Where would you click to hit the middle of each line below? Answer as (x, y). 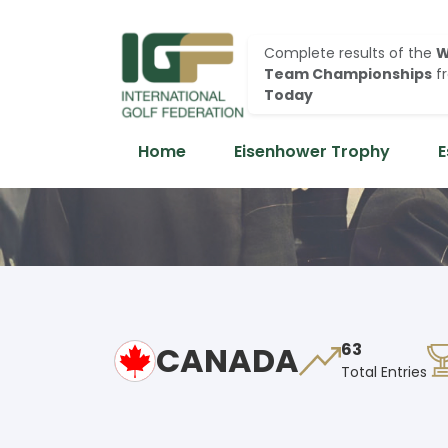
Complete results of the (350, 52)
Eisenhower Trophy (312, 151)
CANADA (227, 360)
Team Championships (348, 73)
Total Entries (384, 372)
